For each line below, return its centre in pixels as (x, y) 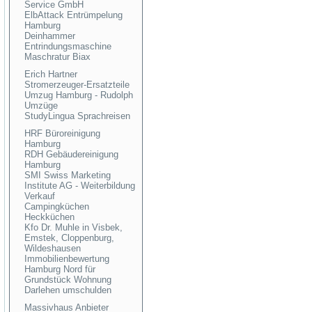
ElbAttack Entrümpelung (73, 15)
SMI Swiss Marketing (68, 175)
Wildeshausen (53, 248)
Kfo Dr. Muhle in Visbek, (73, 227)
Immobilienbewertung (67, 259)
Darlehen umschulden (68, 290)
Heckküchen (49, 217)
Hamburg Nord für (60, 269)
